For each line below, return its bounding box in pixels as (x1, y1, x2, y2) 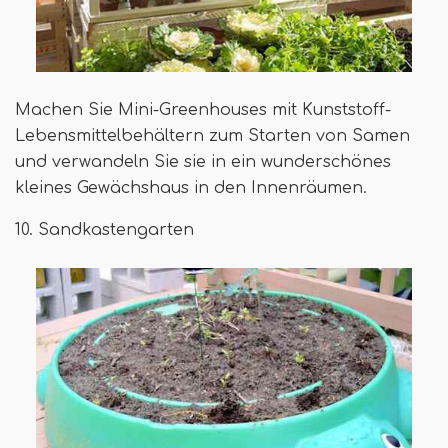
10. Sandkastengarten (15, 221, 194, 240)
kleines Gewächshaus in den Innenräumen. (15, 179, 367, 198)
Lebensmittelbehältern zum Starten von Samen (15, 127, 410, 146)
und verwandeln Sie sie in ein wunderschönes (15, 153, 391, 172)
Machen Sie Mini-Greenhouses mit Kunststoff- (15, 101, 391, 120)
